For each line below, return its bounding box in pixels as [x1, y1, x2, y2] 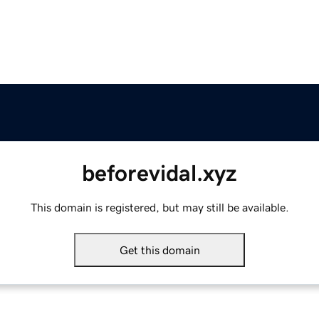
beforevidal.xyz [82, 162, 237, 185]
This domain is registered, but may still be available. [30, 202, 289, 214]
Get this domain [119, 244, 200, 256]
